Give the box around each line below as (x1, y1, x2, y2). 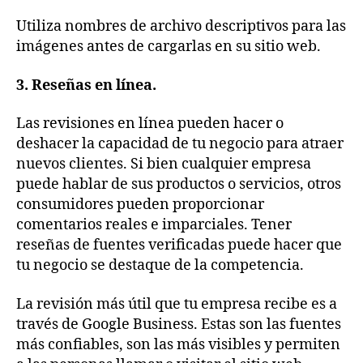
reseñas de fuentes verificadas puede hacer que (16, 236, 342, 255)
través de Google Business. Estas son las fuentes (16, 314, 341, 334)
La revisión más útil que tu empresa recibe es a (16, 294, 337, 314)
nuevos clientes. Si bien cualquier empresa (16, 155, 311, 174)
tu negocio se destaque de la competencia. (16, 256, 304, 275)
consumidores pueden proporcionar (16, 195, 264, 215)
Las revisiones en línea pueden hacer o (16, 114, 284, 134)
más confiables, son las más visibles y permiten (16, 335, 340, 354)
